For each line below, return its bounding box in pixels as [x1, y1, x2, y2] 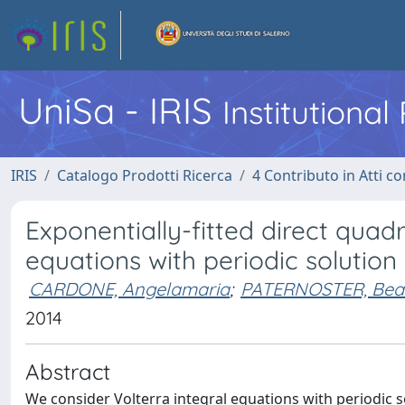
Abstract [25, 358, 110, 385]
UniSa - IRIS [18, 88, 222, 133]
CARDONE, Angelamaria [29, 278, 230, 300]
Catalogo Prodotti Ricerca [57, 165, 232, 185]
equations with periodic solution [25, 244, 397, 276]
